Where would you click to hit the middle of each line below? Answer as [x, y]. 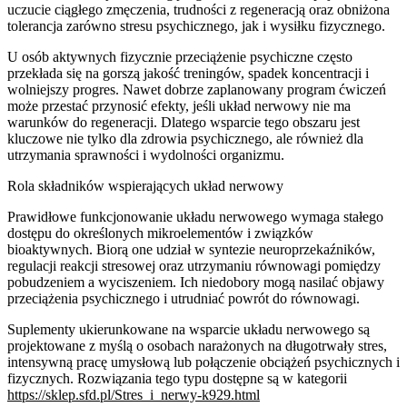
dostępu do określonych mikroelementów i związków [160, 233]
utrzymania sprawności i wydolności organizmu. [146, 154]
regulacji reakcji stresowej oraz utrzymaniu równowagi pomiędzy [194, 265]
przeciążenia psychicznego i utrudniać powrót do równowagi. [184, 298]
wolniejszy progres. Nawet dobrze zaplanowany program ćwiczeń [197, 89]
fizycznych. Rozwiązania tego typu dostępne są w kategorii [177, 378]
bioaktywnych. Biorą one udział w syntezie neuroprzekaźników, [191, 249]
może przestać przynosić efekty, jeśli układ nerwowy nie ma [179, 105]
